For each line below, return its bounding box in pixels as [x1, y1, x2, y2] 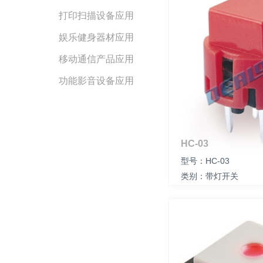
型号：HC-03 [181, 156, 232, 166]
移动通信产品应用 [59, 54, 134, 65]
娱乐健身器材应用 [59, 32, 134, 43]
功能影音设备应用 [59, 75, 134, 86]
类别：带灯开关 [181, 171, 241, 181]
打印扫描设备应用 [59, 11, 134, 21]
